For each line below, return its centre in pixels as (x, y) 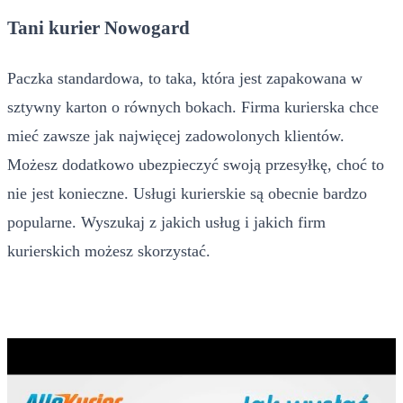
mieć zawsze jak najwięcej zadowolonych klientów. (176, 135)
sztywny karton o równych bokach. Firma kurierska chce (193, 107)
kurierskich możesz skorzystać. (109, 251)
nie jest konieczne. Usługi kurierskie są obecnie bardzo (187, 193)
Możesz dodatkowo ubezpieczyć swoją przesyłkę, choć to (196, 164)
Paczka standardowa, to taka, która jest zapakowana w (185, 78)
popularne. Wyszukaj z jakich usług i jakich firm (166, 222)
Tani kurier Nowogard (99, 27)
